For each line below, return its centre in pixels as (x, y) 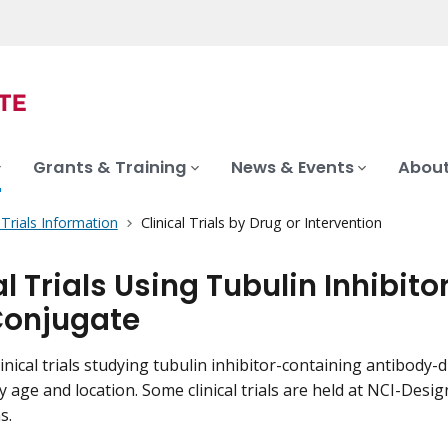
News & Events (292, 168)
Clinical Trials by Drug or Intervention (261, 223)
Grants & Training (110, 168)
